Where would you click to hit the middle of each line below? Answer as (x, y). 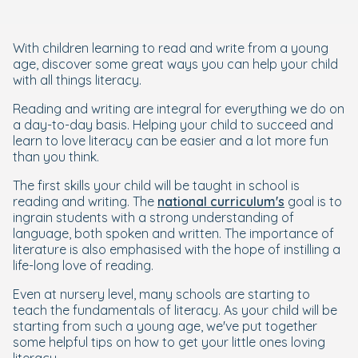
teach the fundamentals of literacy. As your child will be (175, 310)
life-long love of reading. (83, 265)
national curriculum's (221, 201)
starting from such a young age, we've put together (165, 326)
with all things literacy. (77, 80)
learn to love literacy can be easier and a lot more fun (171, 141)
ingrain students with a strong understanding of (153, 217)
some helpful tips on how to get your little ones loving (169, 342)
